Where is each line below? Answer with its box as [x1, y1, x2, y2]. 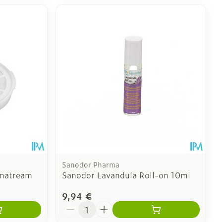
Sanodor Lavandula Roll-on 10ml [62, 169, 191, 181]
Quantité [61, 200, 97, 212]
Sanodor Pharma [62, 159, 120, 170]
